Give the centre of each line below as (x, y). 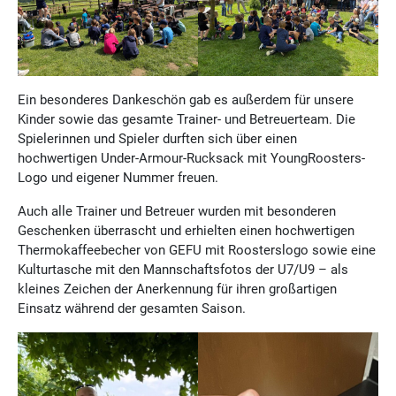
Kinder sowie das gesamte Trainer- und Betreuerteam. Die (187, 119)
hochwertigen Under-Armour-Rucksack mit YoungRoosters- (191, 158)
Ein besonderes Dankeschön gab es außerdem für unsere (186, 99)
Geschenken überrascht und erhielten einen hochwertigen (186, 230)
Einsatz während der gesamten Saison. (132, 308)
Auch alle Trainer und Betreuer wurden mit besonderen (177, 211)
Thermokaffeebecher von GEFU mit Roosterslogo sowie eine (197, 250)
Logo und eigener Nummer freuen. (118, 177)
